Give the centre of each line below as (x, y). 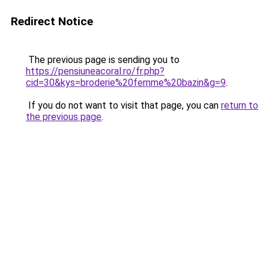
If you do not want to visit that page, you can (123, 105)
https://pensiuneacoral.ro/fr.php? (95, 71)
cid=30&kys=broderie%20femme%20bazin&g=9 (126, 83)
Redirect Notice (52, 21)
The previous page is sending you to (103, 60)
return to (240, 105)
